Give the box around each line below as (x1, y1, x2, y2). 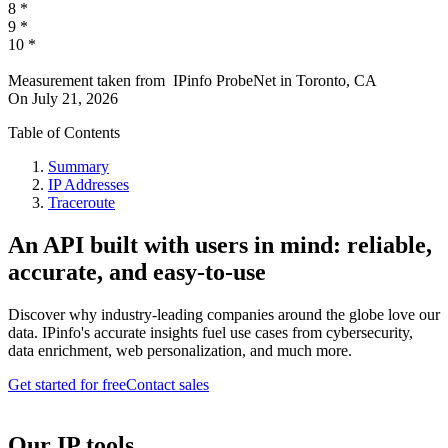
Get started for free (8, 376, 126, 394)
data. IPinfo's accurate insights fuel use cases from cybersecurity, (8, 324, 413, 342)
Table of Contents (8, 124, 120, 142)
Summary (48, 158, 109, 176)
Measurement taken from (8, 72, 165, 90)
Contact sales (126, 376, 209, 394)
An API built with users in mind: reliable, (8, 232, 432, 259)
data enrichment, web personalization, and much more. (8, 342, 352, 360)
